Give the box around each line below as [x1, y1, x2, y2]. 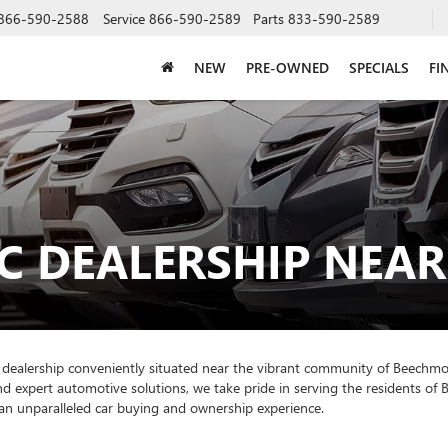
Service [103, 8, 145, 28]
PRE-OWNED [246, 57, 329, 77]
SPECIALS [349, 57, 409, 77]
